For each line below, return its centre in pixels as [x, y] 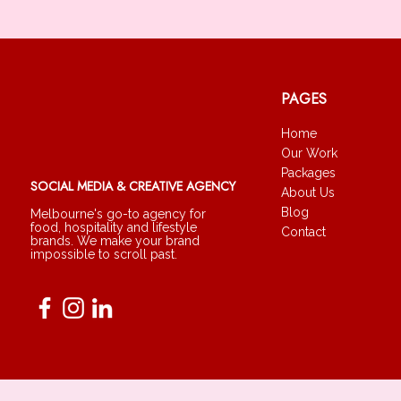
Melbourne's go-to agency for [118, 214]
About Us [308, 192]
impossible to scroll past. [104, 254]
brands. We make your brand [115, 241]
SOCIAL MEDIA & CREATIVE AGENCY [133, 186]
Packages [308, 173]
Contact [303, 232]
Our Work [309, 153]
